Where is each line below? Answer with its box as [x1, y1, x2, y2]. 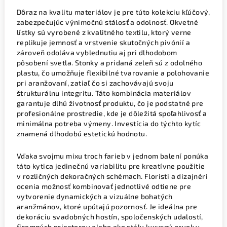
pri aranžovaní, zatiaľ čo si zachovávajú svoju [17, 78, 174, 87]
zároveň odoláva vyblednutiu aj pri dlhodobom [17, 48, 177, 57]
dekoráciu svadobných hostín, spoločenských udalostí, [17, 212, 203, 221]
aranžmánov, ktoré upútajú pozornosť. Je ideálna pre [17, 202, 198, 211]
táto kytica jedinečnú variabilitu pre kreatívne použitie [17, 161, 205, 170]
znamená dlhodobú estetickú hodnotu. [17, 129, 147, 138]
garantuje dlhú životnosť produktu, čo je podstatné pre [17, 98, 204, 107]
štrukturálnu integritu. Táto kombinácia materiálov [17, 88, 191, 97]
